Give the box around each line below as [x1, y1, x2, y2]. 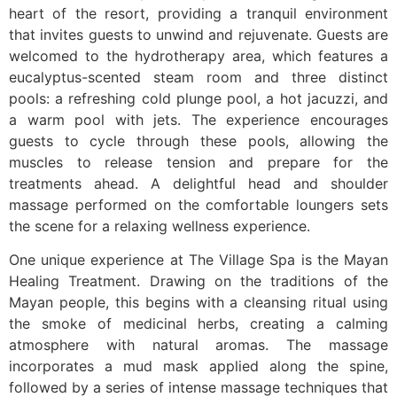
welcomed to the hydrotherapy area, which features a [9, 46, 388, 65]
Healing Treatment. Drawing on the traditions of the [9, 272, 388, 291]
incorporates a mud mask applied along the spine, [9, 357, 388, 376]
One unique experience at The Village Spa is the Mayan [9, 251, 388, 269]
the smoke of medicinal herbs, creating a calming [9, 315, 388, 333]
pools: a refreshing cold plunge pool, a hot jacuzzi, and [9, 89, 388, 107]
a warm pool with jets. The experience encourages [9, 110, 388, 128]
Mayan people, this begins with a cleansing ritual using [9, 293, 388, 312]
